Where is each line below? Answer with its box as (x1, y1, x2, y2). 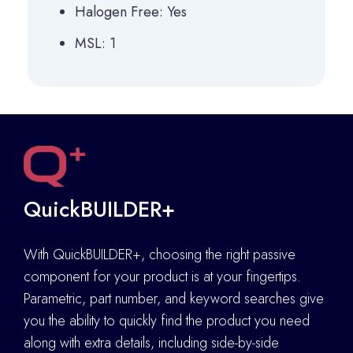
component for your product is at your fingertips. (24, 266, 301, 288)
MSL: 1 (75, 32, 116, 54)
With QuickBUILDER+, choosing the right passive (24, 244, 295, 266)
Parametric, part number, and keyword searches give (24, 288, 324, 310)
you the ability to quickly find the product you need (24, 310, 310, 332)
